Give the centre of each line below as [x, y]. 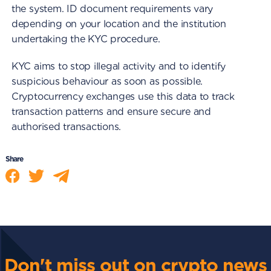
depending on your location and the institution [119, 24]
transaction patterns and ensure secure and [111, 112]
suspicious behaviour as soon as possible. [107, 82]
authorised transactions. [66, 127]
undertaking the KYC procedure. [86, 39]
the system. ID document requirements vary [112, 9]
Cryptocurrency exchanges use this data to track [123, 97]
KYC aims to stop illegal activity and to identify [119, 67]
